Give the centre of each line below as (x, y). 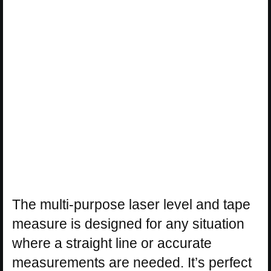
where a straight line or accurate (112, 243)
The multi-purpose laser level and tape (131, 204)
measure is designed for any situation (128, 224)
